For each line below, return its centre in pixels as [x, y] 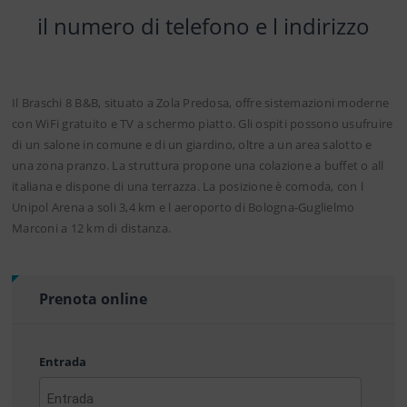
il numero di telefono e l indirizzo [203, 26]
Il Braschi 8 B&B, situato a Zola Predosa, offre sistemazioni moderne [200, 103]
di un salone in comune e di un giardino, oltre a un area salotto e [192, 144]
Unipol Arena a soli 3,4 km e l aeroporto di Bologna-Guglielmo [184, 207]
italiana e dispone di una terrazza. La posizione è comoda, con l [188, 186]
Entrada [63, 362]
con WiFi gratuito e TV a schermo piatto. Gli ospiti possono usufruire [203, 124]
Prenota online [93, 299]
